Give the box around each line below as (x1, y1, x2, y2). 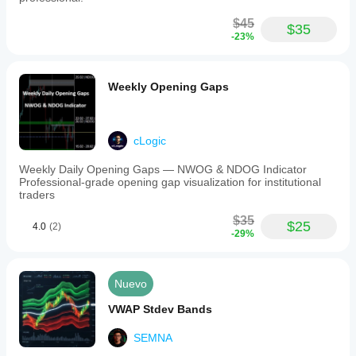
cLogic (133, 134, 166, 147)
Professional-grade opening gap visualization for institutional (19, 176, 321, 188)
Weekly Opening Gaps (108, 80, 229, 93)
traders (19, 188, 55, 201)
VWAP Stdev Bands (108, 303, 212, 315)
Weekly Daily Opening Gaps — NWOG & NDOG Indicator (19, 163, 307, 176)
